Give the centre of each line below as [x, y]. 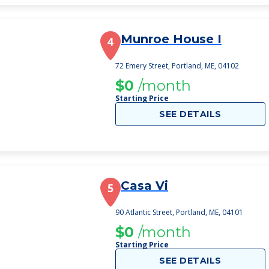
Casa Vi [144, 186]
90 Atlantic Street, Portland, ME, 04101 [179, 212]
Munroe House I [171, 39]
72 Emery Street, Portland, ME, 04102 [177, 66]
